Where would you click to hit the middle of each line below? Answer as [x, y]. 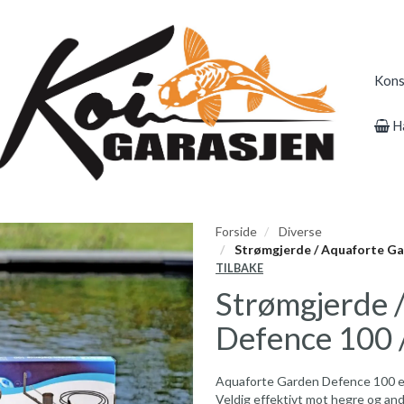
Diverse [300, 232]
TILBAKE [239, 269]
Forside [236, 232]
